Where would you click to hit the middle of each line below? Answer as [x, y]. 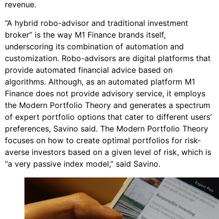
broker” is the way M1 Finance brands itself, [85, 35]
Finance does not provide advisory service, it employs [105, 94]
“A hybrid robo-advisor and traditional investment [97, 23]
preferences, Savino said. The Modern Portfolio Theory [107, 129]
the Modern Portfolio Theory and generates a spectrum [108, 105]
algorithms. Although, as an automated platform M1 [100, 82]
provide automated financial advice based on [89, 70]
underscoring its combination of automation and [94, 47]
